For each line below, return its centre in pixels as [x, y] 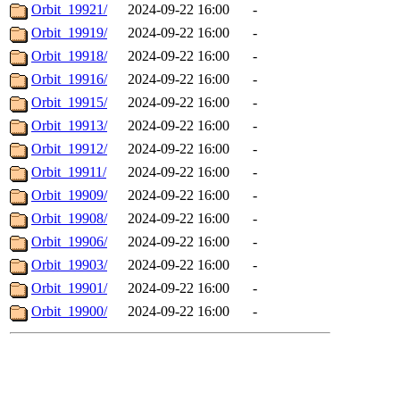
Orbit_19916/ [69, 79]
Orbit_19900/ [69, 312]
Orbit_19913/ [69, 126]
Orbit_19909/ [69, 196]
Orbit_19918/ [69, 56]
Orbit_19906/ [69, 242]
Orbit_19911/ [69, 172]
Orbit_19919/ [69, 33]
